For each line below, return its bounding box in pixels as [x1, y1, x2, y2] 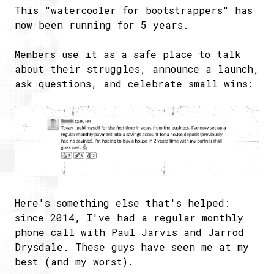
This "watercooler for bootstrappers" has [15, 3, 253, 17]
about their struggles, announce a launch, [15, 62, 259, 75]
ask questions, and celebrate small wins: [15, 76, 253, 90]
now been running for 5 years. [15, 18, 189, 31]
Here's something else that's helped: [15, 196, 230, 210]
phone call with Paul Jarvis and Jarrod [15, 226, 244, 239]
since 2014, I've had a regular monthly [15, 211, 243, 224]
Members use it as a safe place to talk [15, 47, 241, 61]
